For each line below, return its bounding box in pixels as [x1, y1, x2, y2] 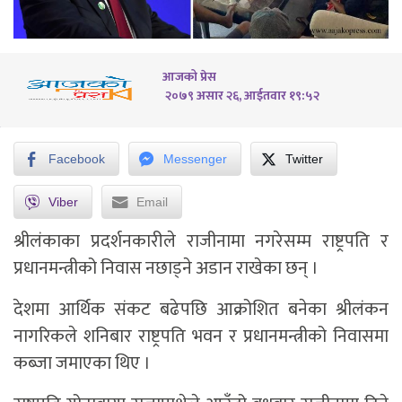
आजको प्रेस [162, 66, 216, 88]
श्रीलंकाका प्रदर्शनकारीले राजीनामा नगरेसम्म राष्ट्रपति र [13, 226, 389, 258]
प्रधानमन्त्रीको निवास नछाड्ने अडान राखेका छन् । [13, 253, 319, 284]
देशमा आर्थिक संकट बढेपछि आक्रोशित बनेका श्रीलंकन [13, 294, 389, 326]
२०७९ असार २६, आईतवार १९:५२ [162, 85, 319, 107]
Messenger [163, 152, 227, 167]
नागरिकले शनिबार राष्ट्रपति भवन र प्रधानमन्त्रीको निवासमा [13, 321, 389, 353]
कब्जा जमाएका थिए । [13, 348, 151, 380]
